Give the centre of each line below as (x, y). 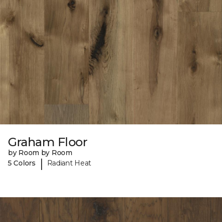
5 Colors (22, 163)
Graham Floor (48, 142)
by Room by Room (40, 152)
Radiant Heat (69, 163)
